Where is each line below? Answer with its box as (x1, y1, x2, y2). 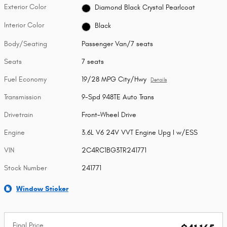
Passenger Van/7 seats (82, 39, 154, 48)
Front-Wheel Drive (82, 110, 137, 119)
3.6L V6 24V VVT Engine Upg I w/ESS (82, 128, 198, 137)
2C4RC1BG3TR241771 (82, 145, 147, 155)
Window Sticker (16, 184, 68, 193)
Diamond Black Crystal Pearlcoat (94, 3, 195, 12)
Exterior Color (4, 3, 46, 11)
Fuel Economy (4, 74, 47, 84)
